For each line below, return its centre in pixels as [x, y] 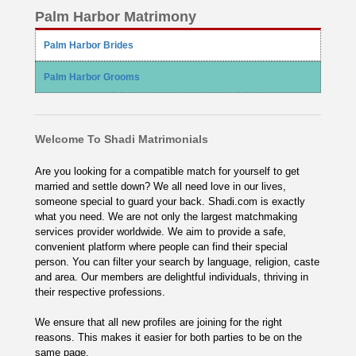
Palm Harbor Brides [89, 45]
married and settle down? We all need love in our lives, [161, 186]
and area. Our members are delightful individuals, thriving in [172, 277]
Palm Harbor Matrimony [116, 17]
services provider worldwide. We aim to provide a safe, [161, 232]
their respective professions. [100, 292]
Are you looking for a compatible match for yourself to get [167, 171]
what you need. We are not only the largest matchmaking [166, 217]
